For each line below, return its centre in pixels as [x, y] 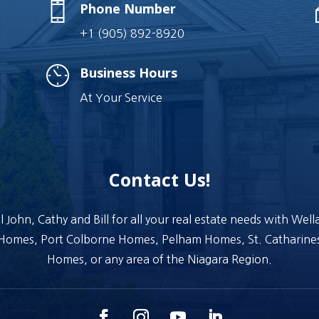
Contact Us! [159, 180]
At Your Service [121, 97]
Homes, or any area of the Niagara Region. [159, 260]
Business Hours [128, 72]
